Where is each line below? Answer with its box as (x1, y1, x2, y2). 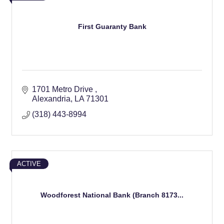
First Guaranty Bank (77, 22, 146, 30)
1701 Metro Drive (32, 85, 95, 93)
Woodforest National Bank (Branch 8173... (40, 190, 183, 199)
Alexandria (32, 94, 70, 103)
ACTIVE (17, 160, 41, 167)
